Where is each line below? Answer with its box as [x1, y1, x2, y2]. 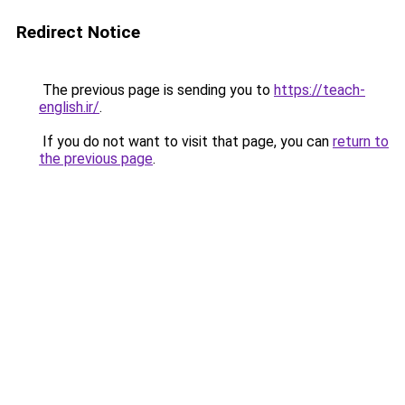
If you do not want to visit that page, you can [39, 133, 333, 150]
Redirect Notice [16, 22, 140, 42]
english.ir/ [39, 99, 99, 116]
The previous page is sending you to [39, 81, 274, 99]
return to [333, 133, 389, 150]
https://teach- [274, 81, 365, 99]
